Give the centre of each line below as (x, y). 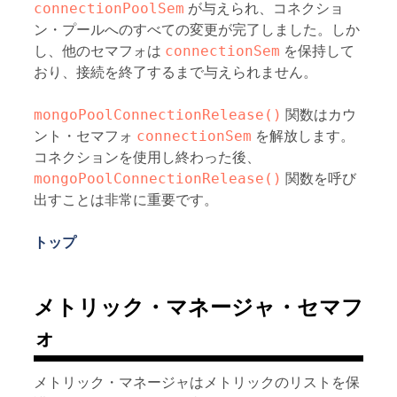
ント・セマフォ (85, 136)
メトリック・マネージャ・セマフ (198, 307)
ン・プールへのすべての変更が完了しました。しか (196, 29)
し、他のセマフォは (99, 51)
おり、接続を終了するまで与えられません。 (175, 72)
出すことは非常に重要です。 (125, 199)
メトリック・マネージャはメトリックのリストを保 (196, 383)
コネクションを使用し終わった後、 (147, 157)
